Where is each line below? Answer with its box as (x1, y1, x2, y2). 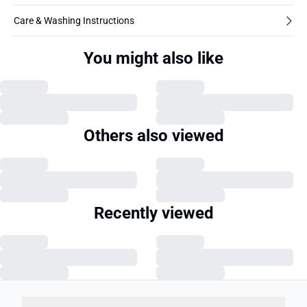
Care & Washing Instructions (14, 15, 134, 26)
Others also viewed (83, 126, 224, 145)
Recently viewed (93, 204, 214, 223)
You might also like (84, 49, 223, 68)
